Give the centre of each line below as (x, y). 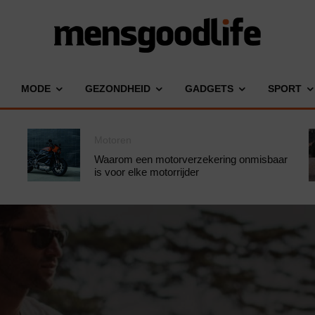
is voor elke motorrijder (147, 172)
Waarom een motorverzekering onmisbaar (191, 159)
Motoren (113, 140)
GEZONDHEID (117, 89)
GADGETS (209, 89)
